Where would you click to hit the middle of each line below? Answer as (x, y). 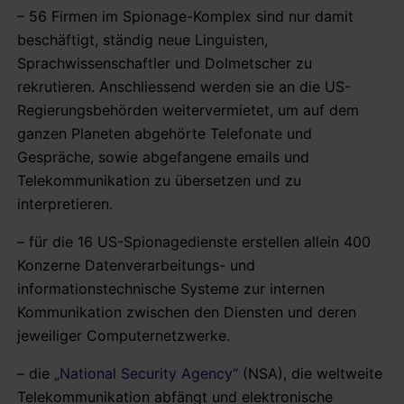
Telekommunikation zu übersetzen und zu (159, 180)
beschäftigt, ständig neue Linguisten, (142, 39)
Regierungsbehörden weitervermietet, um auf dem (188, 110)
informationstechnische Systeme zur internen (171, 288)
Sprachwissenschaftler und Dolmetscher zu (165, 63)
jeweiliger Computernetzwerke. (124, 335)
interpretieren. (65, 203)
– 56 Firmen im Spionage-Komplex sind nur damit (185, 16)
